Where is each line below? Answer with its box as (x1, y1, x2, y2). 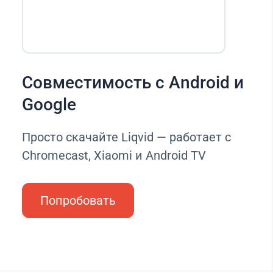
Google (21, 94, 76, 115)
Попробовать (40, 193, 116, 208)
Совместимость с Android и (21, 72, 244, 93)
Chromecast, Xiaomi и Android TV (21, 147, 206, 163)
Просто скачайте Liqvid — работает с (21, 129, 231, 144)
